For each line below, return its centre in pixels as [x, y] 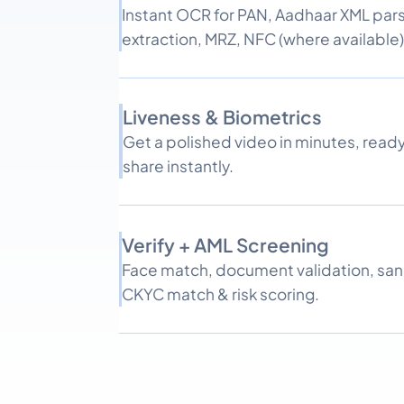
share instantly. [178, 166]
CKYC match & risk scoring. [220, 294]
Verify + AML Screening [225, 244]
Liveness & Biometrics [222, 117]
